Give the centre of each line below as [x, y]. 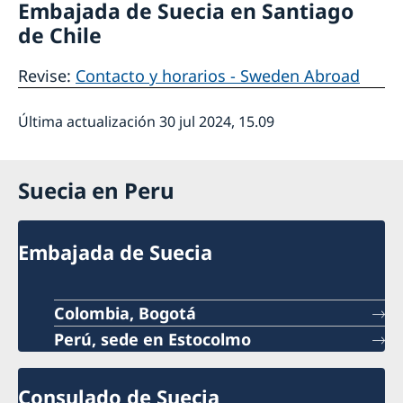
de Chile [60, 35]
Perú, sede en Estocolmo [152, 340]
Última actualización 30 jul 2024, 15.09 [146, 121]
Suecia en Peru [96, 190]
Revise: [47, 75]
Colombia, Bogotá [125, 313]
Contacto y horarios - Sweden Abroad [218, 75]
